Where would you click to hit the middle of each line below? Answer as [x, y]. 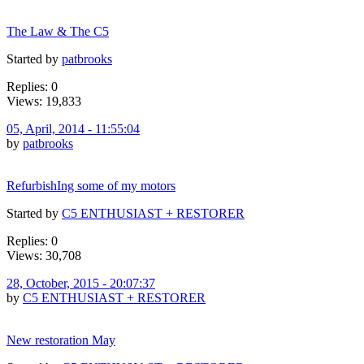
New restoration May [61, 340]
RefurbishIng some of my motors [91, 185]
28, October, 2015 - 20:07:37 [81, 283]
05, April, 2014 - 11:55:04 [73, 128]
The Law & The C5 [58, 31]
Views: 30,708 [44, 255]
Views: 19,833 [44, 101]
